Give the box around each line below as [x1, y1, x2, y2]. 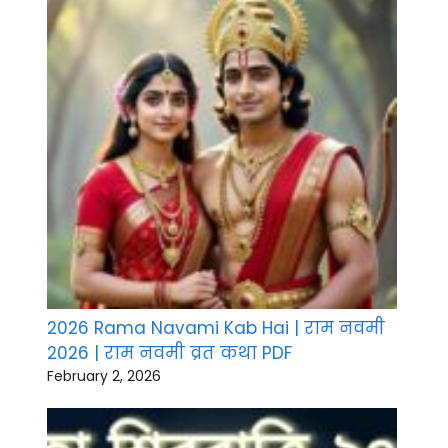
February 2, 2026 [47, 366, 161, 387]
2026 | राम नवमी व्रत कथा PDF [47, 341, 292, 366]
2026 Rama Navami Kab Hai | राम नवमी [47, 316, 385, 341]
